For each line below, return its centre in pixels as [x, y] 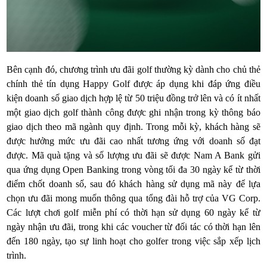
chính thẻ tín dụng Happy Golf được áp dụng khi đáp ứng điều [133, 84]
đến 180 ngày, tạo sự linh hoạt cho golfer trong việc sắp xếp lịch [133, 241]
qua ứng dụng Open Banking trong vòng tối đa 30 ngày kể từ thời [133, 170]
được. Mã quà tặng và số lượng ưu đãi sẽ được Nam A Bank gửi [133, 156]
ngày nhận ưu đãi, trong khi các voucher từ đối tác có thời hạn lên [133, 227]
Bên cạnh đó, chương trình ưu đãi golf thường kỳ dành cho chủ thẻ [133, 70]
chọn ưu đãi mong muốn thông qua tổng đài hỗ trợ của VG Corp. [133, 198]
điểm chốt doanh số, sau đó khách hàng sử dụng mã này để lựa [133, 184]
